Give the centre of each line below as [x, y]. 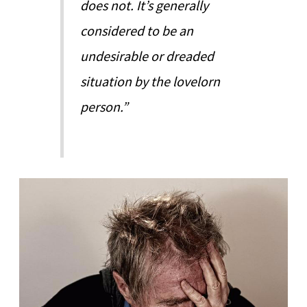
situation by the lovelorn [150, 81]
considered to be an [137, 30]
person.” [105, 106]
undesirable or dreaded [147, 56]
